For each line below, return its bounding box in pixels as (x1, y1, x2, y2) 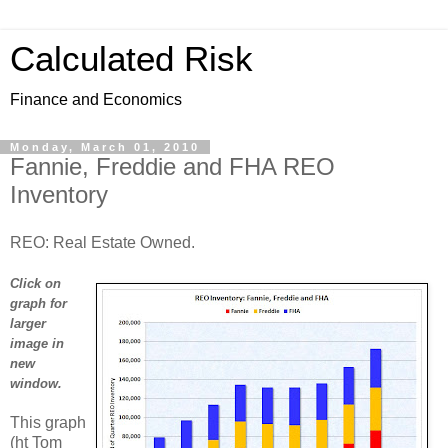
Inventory (10, 181, 108, 208)
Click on (10, 275, 61, 291)
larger (10, 315, 46, 331)
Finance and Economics (10, 91, 182, 108)
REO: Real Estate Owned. (10, 233, 195, 251)
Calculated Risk (10, 40, 253, 78)
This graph (10, 413, 86, 431)
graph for (10, 295, 67, 311)
